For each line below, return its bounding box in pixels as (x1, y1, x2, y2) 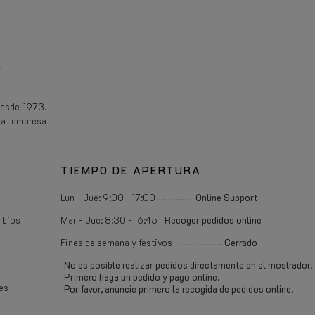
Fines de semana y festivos (60, 236, 172, 248)
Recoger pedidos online (165, 213, 262, 226)
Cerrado (224, 236, 257, 248)
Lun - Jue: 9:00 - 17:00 (60, 191, 155, 203)
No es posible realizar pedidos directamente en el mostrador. (64, 258, 312, 271)
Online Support (195, 191, 257, 203)
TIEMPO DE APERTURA (60, 162, 201, 177)
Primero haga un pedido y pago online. (64, 270, 219, 283)
